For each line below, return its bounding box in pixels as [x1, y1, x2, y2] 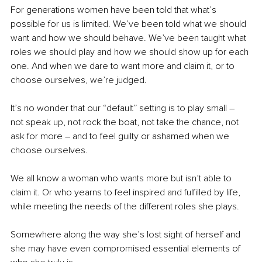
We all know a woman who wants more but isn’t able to [11, 172, 234, 184]
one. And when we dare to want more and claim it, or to [11, 60, 237, 72]
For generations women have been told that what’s [11, 4, 219, 16]
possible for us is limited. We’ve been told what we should [11, 18, 249, 30]
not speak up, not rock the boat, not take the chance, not [11, 116, 241, 128]
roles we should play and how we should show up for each [11, 46, 251, 58]
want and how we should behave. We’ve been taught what [11, 32, 249, 44]
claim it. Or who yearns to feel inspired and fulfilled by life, [11, 186, 243, 198]
